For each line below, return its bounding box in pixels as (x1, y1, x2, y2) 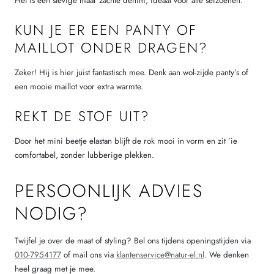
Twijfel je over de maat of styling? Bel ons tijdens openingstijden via (15, 235, 251, 247)
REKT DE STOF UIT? (15, 106, 150, 127)
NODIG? (15, 201, 88, 227)
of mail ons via (61, 249, 116, 261)
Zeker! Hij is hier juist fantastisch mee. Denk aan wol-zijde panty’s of (15, 67, 248, 79)
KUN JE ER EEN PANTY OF (15, 20, 197, 40)
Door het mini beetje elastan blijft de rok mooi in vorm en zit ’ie (15, 135, 237, 147)
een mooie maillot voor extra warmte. (15, 81, 143, 93)
